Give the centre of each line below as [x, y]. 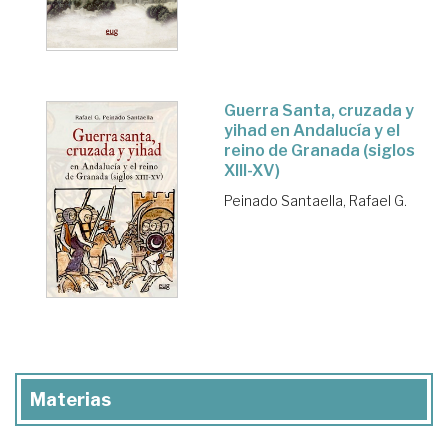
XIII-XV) [252, 170]
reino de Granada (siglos [319, 150]
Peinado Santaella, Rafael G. [315, 200]
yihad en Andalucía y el [312, 130]
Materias [70, 400]
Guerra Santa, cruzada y [319, 110]
